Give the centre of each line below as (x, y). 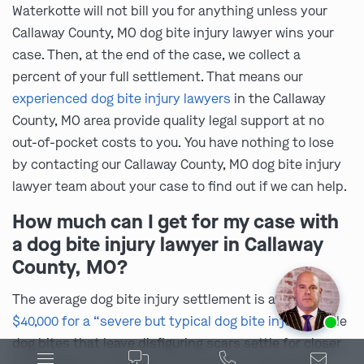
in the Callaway (278, 99)
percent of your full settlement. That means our (158, 77)
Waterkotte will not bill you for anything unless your (170, 11)
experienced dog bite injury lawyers (121, 99)
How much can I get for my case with (175, 222)
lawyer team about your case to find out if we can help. (180, 187)
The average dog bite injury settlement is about (158, 300)
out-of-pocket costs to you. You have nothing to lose (173, 143)
